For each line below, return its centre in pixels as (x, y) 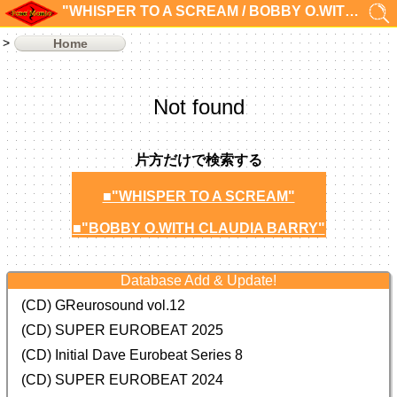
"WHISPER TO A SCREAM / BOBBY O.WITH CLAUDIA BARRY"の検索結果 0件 (352, 11)
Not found (198, 107)
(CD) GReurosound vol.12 (103, 305)
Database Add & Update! (199, 280)
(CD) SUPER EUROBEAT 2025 (122, 330)
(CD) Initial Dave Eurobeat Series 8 (132, 355)
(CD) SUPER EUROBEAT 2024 (122, 380)
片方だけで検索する (198, 160)
